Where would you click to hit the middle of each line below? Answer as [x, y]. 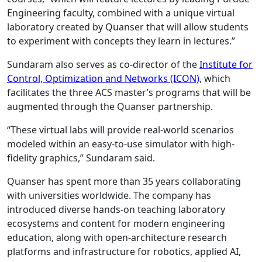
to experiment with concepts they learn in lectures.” [121, 41]
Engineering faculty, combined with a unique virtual [121, 13]
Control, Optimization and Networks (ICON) [103, 78]
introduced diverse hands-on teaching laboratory [116, 209]
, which [215, 78]
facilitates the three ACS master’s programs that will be [129, 92]
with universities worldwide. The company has [109, 195]
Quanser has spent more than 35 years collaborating [124, 181]
